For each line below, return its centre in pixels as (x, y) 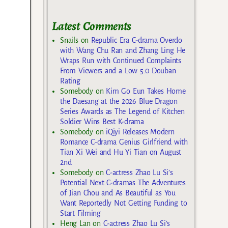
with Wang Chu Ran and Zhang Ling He (123, 50)
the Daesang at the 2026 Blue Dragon (119, 101)
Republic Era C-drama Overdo (136, 40)
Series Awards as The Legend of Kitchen (122, 111)
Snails (69, 40)
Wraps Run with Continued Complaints (121, 60)
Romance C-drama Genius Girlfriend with (124, 142)
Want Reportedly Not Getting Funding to (124, 203)
